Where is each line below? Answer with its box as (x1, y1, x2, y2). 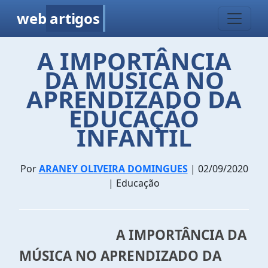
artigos (50, 8, 100, 28)
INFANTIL (76, 121, 192, 154)
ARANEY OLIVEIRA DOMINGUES (38, 162, 188, 175)
